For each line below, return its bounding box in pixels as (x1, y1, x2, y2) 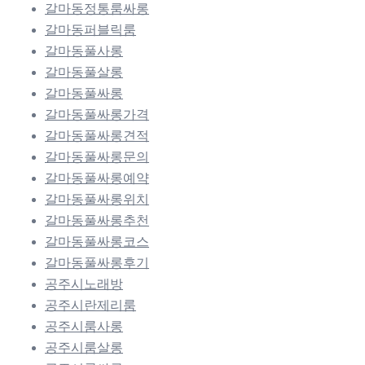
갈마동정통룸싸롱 (45, 2, 149, 16)
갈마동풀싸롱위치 (45, 192, 149, 207)
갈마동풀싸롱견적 (45, 129, 149, 143)
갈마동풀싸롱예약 (45, 171, 149, 186)
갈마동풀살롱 (45, 65, 123, 80)
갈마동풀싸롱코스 (45, 235, 149, 249)
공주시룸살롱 (45, 341, 123, 355)
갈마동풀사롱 (45, 44, 123, 59)
